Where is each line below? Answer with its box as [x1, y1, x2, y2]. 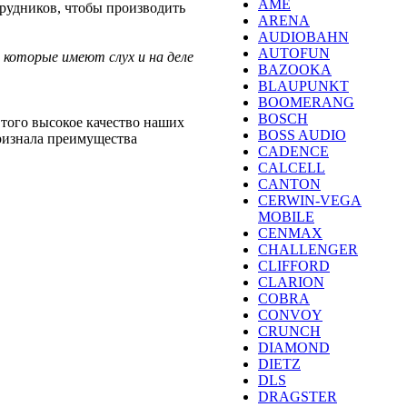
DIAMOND [258, 339, 330, 355]
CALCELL [258, 159, 325, 175]
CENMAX [258, 224, 323, 241]
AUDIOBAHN [258, 28, 349, 45]
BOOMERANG [258, 94, 354, 110]
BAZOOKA [258, 61, 332, 77]
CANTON [258, 175, 321, 192]
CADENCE [258, 143, 329, 159]
